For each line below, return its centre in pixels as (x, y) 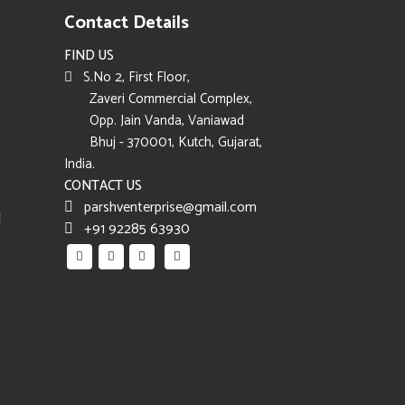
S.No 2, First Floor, (131, 77)
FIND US (89, 56)
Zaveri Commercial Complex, (158, 99)
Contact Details (127, 23)
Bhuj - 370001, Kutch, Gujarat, (163, 142)
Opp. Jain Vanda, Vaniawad (154, 121)
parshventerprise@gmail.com (165, 207)
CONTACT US (103, 186)
